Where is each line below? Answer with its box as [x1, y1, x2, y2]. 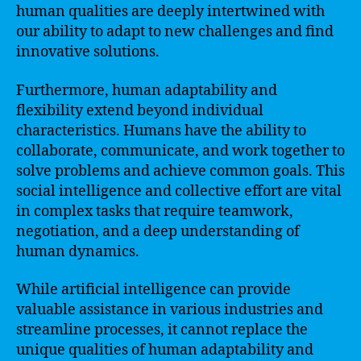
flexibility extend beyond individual [16, 101, 263, 120]
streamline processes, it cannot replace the [16, 321, 308, 339]
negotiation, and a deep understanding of [16, 222, 300, 241]
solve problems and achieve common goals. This [16, 161, 345, 180]
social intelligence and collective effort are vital [16, 181, 342, 201]
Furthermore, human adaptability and [16, 81, 277, 100]
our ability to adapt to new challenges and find [16, 23, 334, 41]
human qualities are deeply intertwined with [16, 2, 325, 21]
